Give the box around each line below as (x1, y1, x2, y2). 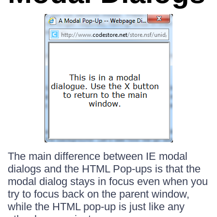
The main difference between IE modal (8, 150, 187, 162)
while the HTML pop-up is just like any (8, 201, 185, 213)
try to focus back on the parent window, (8, 188, 189, 200)
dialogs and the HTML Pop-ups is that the (8, 163, 201, 175)
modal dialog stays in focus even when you (8, 175, 208, 187)
